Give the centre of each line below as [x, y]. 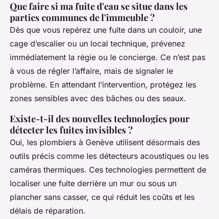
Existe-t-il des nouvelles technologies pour [100, 119]
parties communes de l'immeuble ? [82, 18]
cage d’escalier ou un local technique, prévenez [98, 44]
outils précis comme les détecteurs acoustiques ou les [109, 156]
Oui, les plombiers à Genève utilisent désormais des [105, 142]
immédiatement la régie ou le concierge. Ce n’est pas [108, 57]
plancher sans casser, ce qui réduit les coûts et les [102, 197]
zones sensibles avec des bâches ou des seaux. [98, 99]
